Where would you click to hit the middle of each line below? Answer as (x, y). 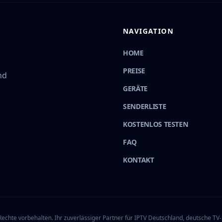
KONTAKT (139, 160)
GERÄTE (135, 88)
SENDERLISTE (145, 106)
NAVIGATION (148, 31)
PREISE (134, 71)
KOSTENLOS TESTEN (156, 124)
